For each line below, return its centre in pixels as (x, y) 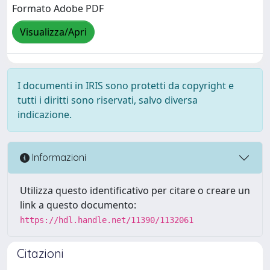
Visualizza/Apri (53, 32)
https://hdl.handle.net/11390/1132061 (107, 220)
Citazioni (40, 253)
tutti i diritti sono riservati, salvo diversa (108, 100)
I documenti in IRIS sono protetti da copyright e (126, 85)
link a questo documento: (78, 205)
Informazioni (58, 158)
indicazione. (45, 114)
